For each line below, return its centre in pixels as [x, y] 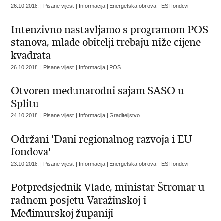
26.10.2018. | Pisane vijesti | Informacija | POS [66, 67]
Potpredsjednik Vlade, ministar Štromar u [108, 187]
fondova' [31, 152]
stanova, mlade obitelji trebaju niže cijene [106, 42]
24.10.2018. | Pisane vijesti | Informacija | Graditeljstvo [75, 115]
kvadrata [31, 55]
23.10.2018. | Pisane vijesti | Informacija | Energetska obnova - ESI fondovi [100, 164]
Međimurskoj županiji [62, 213]
